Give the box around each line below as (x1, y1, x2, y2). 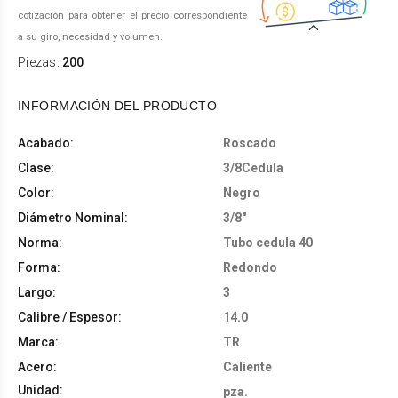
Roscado (223, 135, 276, 150)
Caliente (223, 359, 272, 374)
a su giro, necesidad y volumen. (18, 30, 163, 43)
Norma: (18, 235, 62, 250)
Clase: (18, 160, 54, 175)
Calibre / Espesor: (18, 309, 122, 324)
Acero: (18, 359, 57, 374)
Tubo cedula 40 (223, 235, 313, 250)
